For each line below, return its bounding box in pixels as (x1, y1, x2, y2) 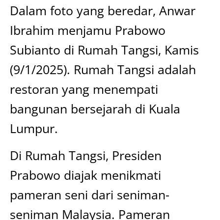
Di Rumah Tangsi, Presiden (10, 147, 162, 164)
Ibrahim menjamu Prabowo (10, 22, 165, 38)
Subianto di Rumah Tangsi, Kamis (10, 41, 199, 58)
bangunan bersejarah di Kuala (10, 100, 180, 117)
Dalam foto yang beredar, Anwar (10, 2, 195, 19)
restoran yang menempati (10, 81, 158, 97)
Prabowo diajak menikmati (10, 166, 161, 183)
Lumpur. (10, 120, 58, 137)
